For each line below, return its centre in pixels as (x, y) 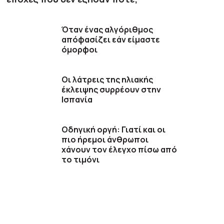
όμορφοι (80, 49)
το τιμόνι (81, 159)
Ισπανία (77, 99)
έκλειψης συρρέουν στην (111, 89)
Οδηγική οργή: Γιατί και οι (114, 129)
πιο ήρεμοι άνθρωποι (105, 139)
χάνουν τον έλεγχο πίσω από (119, 149)
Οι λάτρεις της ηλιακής (107, 79)
